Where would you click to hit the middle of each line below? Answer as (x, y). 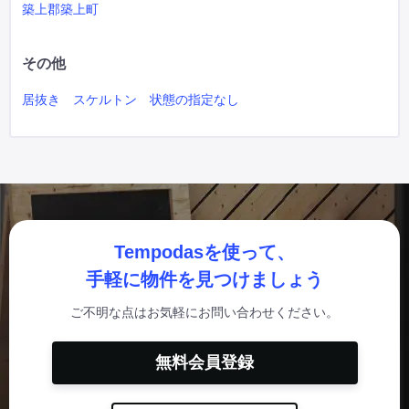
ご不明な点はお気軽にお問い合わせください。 (204, 312)
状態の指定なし (194, 100)
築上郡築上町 (60, 9)
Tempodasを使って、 (204, 252)
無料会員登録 (204, 362)
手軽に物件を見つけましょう (204, 279)
